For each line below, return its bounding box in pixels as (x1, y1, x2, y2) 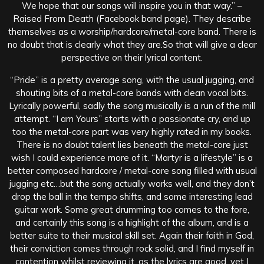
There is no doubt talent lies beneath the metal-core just (16, 138, 248, 150)
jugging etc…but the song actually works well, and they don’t (9, 177, 255, 189)
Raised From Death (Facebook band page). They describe (13, 12, 251, 24)
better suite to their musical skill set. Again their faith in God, (10, 229, 254, 241)
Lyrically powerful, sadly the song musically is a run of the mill (9, 100, 255, 111)
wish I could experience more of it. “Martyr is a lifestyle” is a (11, 151, 253, 163)
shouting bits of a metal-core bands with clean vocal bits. (16, 87, 248, 98)
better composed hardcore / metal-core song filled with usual (7, 164, 257, 176)
